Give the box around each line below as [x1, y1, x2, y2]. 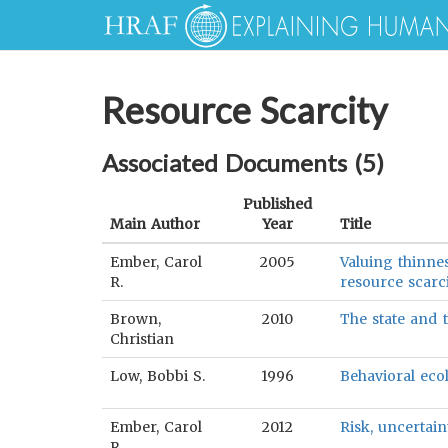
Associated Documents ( [102, 148, 363, 177]
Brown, [110, 310, 161, 328]
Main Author [110, 215, 201, 233]
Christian [110, 330, 174, 348]
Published [243, 195, 312, 213]
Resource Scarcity [102, 88, 388, 132]
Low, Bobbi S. [110, 367, 206, 385]
